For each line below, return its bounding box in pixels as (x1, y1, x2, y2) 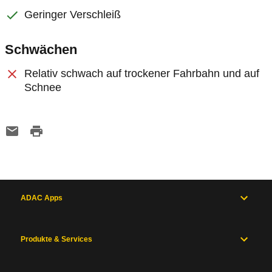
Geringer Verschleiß (24, 8, 121, 21)
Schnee (24, 81, 61, 93)
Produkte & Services (21, 235, 92, 243)
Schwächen (5, 42, 77, 57)
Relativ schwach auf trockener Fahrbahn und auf (24, 67, 259, 80)
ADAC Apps (21, 194, 63, 202)
